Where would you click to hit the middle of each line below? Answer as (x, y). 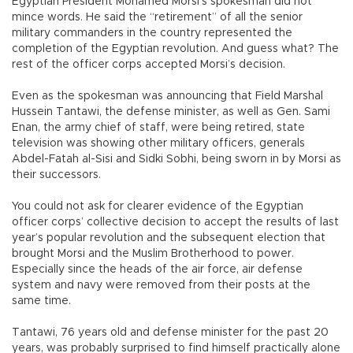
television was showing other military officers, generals (158, 144)
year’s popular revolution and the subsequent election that (169, 238)
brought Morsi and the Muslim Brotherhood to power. (153, 254)
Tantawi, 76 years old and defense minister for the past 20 (170, 333)
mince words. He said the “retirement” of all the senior (157, 18)
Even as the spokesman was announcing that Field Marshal (167, 97)
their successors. (56, 175)
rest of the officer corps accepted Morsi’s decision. (149, 65)
